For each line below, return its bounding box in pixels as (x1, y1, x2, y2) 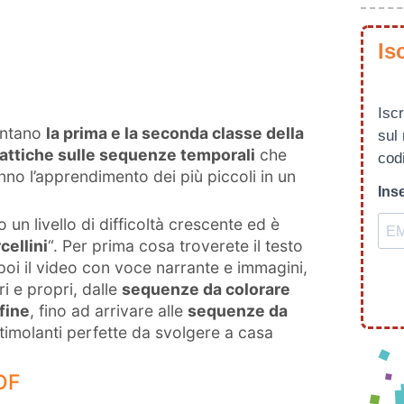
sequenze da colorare (122, 280, 290, 298)
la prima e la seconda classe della (46, 124, 304, 142)
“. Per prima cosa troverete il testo (48, 236, 303, 255)
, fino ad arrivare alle (30, 301, 188, 320)
